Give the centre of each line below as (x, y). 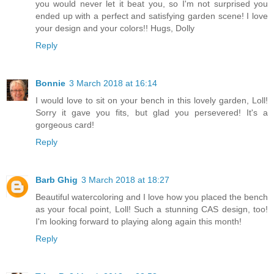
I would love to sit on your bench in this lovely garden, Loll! (152, 101)
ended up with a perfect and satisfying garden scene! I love (152, 16)
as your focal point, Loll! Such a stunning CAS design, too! (152, 209)
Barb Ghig (57, 180)
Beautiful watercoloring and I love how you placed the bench (152, 197)
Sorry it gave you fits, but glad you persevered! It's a (152, 113)
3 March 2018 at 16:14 (113, 83)
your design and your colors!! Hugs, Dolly (115, 28)
